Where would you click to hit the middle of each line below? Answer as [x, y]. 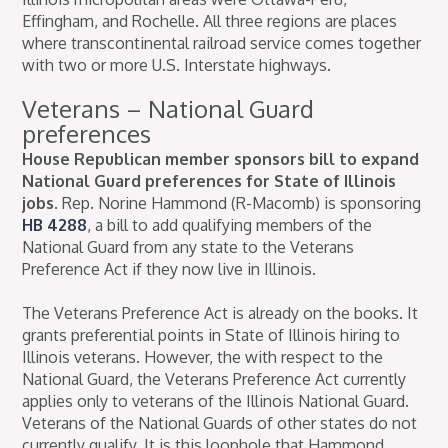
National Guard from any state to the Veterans [188, 247]
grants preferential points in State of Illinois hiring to [211, 335]
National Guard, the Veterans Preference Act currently [214, 379]
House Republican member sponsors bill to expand [221, 159]
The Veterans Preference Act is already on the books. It [220, 313]
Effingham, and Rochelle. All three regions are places [210, 21]
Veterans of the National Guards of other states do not [220, 423]
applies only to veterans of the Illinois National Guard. [216, 401]
